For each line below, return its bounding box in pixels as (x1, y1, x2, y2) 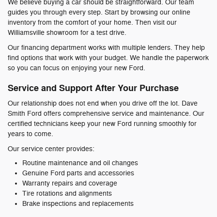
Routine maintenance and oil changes (22, 159, 138, 168)
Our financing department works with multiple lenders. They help (8, 43, 205, 52)
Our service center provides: (8, 145, 94, 154)
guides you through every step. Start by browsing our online (8, 8, 190, 16)
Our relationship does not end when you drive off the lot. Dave (8, 99, 198, 108)
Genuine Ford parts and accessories (22, 169, 134, 178)
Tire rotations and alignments (22, 189, 112, 198)
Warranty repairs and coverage (22, 179, 117, 188)
